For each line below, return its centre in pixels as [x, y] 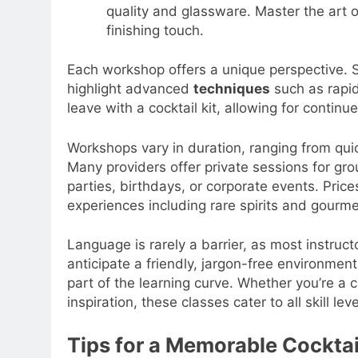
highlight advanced [130, 89]
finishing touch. [155, 30]
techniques [232, 89]
